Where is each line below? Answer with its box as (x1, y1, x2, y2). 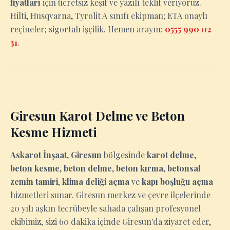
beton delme (64, 163, 112, 174)
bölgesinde (102, 149, 147, 160)
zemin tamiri (10, 176, 58, 187)
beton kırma (116, 163, 163, 174)
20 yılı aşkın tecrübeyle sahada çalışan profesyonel (10, 203, 201, 214)
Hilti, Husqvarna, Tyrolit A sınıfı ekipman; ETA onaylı (10, 10, 207, 21)
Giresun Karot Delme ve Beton (10, 107, 185, 124)
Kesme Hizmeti (10, 124, 97, 140)
